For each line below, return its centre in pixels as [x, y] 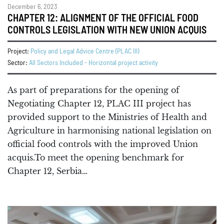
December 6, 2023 [32, 7]
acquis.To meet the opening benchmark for [96, 158]
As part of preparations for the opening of [93, 90]
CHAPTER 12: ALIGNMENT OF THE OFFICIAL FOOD [103, 19]
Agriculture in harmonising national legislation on [109, 131]
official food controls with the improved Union [103, 144]
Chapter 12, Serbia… [47, 171]
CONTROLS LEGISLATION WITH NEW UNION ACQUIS [107, 31]
